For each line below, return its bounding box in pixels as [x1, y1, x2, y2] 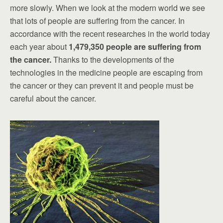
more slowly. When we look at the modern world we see [10, 2, 205, 14]
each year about [10, 41, 69, 53]
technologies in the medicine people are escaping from [10, 67, 203, 79]
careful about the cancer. [10, 93, 96, 105]
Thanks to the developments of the [51, 54, 174, 66]
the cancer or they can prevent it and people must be [10, 80, 194, 92]
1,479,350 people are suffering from [69, 41, 201, 53]
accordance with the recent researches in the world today [10, 28, 210, 40]
